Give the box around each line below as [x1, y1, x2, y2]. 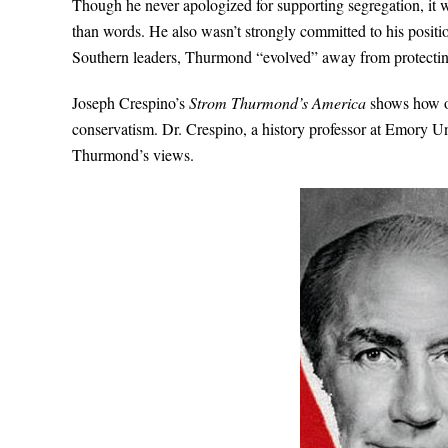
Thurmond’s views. [72, 144, 194, 165]
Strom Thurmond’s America [189, 92, 370, 113]
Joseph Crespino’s [72, 92, 189, 113]
